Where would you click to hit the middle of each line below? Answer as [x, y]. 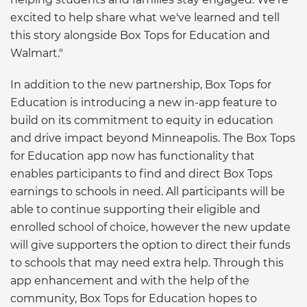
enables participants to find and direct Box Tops [142, 173]
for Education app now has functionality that [133, 156]
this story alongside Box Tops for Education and [140, 35]
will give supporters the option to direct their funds [150, 245]
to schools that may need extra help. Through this [147, 262]
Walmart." [37, 53]
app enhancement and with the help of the [130, 280]
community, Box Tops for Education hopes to [134, 298]
